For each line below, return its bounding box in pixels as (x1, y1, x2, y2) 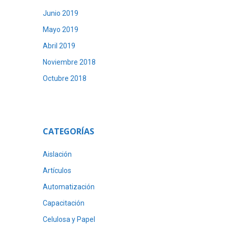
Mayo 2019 (42, 25, 78, 34)
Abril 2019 (42, 42, 75, 50)
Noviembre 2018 (42, 58, 96, 66)
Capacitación (42, 199, 84, 207)
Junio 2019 (42, 9, 78, 17)
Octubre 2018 (42, 74, 87, 82)
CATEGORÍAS (42, 126, 94, 137)
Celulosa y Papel (42, 215, 95, 223)
